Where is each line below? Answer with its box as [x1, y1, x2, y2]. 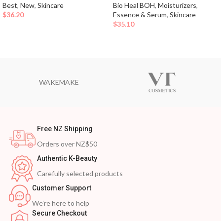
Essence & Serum [113, 10, 167, 19]
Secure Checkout [32, 209, 87, 218]
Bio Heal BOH [113, 1, 155, 10]
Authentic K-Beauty [37, 154, 97, 163]
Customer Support [32, 184, 91, 192]
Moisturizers [158, 1, 196, 10]
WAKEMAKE [38, 78, 79, 87]
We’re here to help [32, 199, 89, 208]
